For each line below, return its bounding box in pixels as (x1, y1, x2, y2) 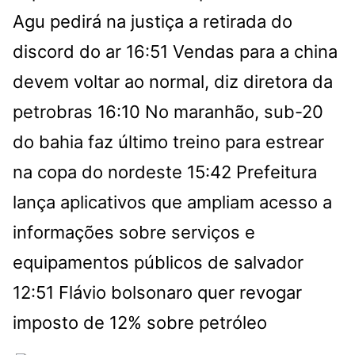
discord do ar (13, 41, 121, 62)
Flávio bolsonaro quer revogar (59, 282, 302, 303)
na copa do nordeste (13, 162, 182, 182)
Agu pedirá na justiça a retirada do (13, 11, 292, 32)
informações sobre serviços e (13, 222, 255, 242)
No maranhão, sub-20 (145, 101, 323, 122)
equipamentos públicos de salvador (13, 252, 303, 273)
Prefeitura (236, 162, 317, 182)
